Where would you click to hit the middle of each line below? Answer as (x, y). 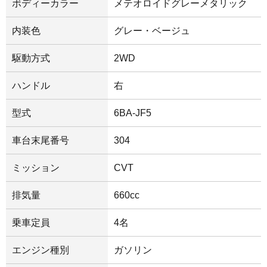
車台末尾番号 (41, 140)
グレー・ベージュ (152, 30)
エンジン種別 (41, 250)
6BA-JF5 (133, 113)
